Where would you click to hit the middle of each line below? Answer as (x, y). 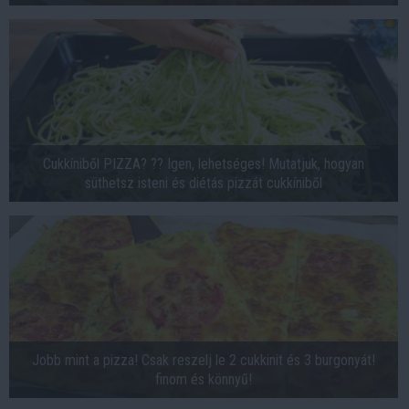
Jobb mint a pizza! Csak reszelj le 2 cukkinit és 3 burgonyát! (204, 361)
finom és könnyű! (204, 380)
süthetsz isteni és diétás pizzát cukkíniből (204, 184)
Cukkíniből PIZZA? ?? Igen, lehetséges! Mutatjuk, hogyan (204, 164)
